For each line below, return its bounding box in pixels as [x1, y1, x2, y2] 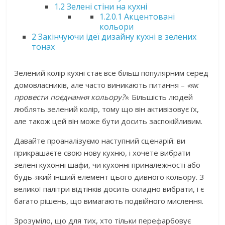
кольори [99, 21, 134, 32]
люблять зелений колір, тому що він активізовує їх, [14, 103, 199, 114]
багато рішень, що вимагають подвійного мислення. [14, 195, 204, 206]
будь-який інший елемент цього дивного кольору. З [14, 171, 204, 182]
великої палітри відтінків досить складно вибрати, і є [14, 183, 204, 194]
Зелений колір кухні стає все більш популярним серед [14, 67, 209, 78]
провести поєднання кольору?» [14, 91, 129, 102]
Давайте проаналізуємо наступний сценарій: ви [14, 135, 186, 146]
